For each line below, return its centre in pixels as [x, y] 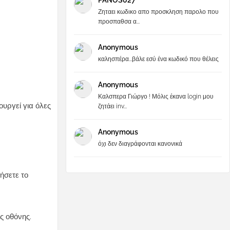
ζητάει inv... [112, 106]
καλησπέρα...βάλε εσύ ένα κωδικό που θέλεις [158, 59]
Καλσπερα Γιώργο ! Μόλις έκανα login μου [156, 97]
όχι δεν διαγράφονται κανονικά [140, 144]
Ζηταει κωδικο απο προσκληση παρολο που [158, 12]
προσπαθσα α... [119, 22]
